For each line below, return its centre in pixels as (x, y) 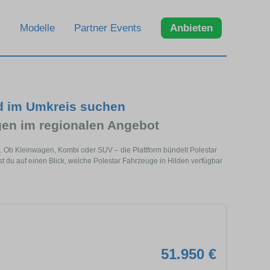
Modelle (37, 28)
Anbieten (191, 28)
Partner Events (108, 28)
